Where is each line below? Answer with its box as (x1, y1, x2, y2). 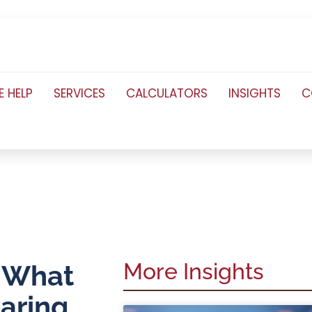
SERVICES (54, 85, 106, 102)
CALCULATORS (126, 85, 208, 102)
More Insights (123, 258, 264, 284)
